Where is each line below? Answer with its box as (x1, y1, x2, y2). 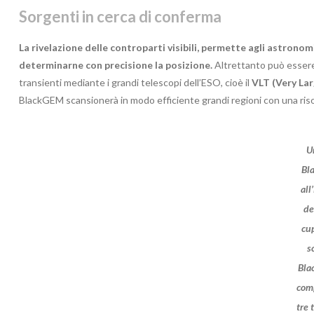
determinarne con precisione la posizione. (19, 58, 214, 71)
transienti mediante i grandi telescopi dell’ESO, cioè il (19, 76, 252, 88)
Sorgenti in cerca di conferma (19, 6, 221, 26)
